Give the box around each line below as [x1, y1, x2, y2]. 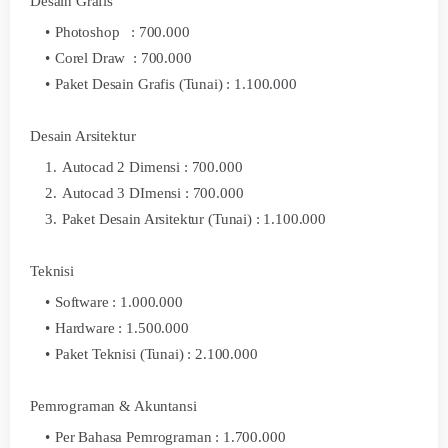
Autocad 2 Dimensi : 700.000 [61, 159, 243, 175]
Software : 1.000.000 [54, 294, 183, 310]
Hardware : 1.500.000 [54, 320, 189, 336]
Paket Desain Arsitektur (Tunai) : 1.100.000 [61, 211, 327, 227]
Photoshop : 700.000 [54, 24, 190, 40]
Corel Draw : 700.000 [54, 50, 192, 66]
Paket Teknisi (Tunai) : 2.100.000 [54, 346, 258, 362]
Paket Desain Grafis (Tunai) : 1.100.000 [54, 76, 297, 92]
